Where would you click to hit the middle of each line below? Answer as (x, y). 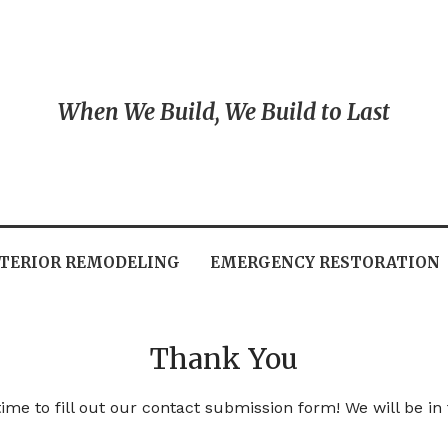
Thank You (224, 358)
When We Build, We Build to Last (223, 111)
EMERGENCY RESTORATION (324, 262)
